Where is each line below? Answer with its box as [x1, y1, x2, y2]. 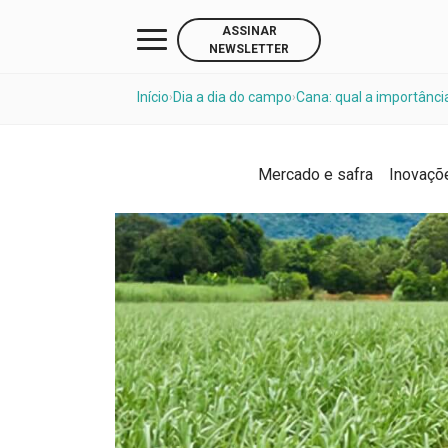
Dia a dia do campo [173, 89, 292, 105]
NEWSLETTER [209, 41, 289, 56]
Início [137, 89, 169, 105]
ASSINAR [221, 23, 277, 38]
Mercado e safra [257, 165, 373, 184]
